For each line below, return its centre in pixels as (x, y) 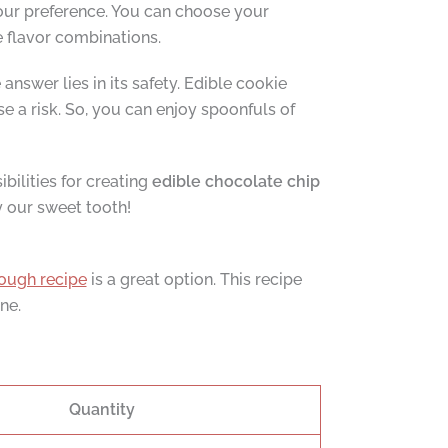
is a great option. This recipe (194, 279)
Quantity (102, 409)
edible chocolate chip (235, 181)
